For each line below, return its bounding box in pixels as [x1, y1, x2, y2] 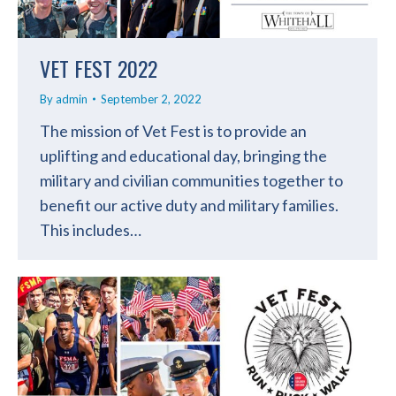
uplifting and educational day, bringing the [40, 145, 327, 165]
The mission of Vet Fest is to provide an [40, 120, 307, 141]
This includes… [40, 219, 141, 240]
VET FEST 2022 [40, 51, 157, 84]
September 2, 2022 [101, 91, 202, 106]
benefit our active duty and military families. [40, 194, 339, 215]
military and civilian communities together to [40, 170, 343, 190]
